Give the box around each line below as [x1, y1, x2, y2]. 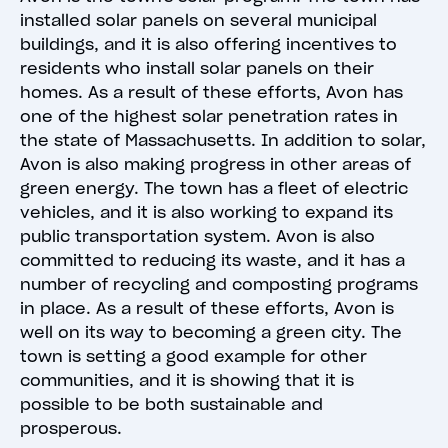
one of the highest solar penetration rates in [20, 106, 398, 127]
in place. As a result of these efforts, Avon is [20, 298, 394, 319]
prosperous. [20, 418, 122, 439]
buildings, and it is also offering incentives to [20, 34, 397, 55]
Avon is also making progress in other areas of [20, 154, 411, 175]
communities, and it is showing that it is [20, 370, 354, 391]
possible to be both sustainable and [20, 394, 323, 415]
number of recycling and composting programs [20, 274, 418, 295]
